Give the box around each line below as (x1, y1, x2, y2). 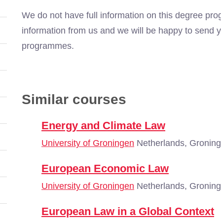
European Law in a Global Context (41, 205, 214, 218)
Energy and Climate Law (41, 119, 165, 132)
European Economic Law (41, 162, 169, 175)
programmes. (22, 41, 74, 51)
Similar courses (22, 92, 126, 107)
